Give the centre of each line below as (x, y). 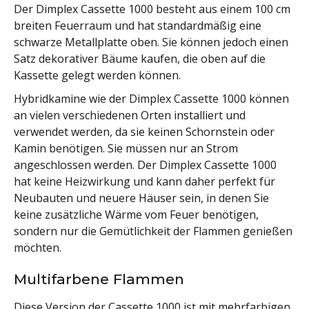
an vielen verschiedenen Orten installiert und (130, 115)
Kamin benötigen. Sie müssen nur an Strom (126, 148)
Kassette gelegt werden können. (97, 75)
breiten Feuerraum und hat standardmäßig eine (138, 25)
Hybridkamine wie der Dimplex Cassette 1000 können (151, 98)
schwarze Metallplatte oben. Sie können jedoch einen (151, 42)
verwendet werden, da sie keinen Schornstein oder (144, 131)
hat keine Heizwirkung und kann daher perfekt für (144, 181)
